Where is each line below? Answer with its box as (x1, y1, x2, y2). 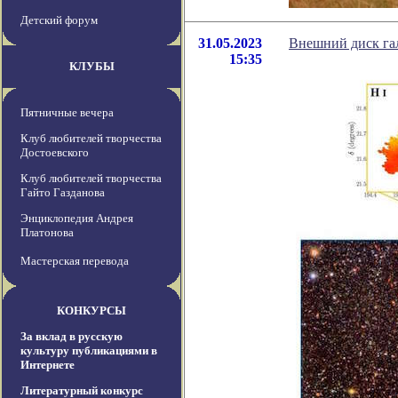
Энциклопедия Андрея (20, 211, 133, 226)
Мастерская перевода (20, 254, 129, 268)
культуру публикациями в (20, 344, 157, 358)
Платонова (20, 226, 74, 240)
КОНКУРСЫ (57, 304, 126, 318)
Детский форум (20, 13, 98, 28)
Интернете (20, 358, 75, 372)
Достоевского (20, 146, 89, 160)
